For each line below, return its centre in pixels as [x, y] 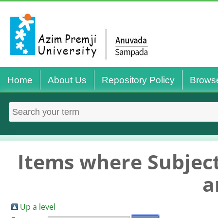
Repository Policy [138, 80]
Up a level [38, 207]
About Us [67, 80]
